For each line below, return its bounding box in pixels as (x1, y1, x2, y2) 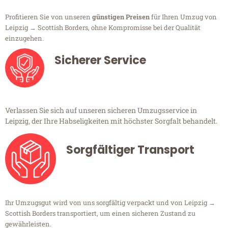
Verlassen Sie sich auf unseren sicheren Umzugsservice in (5, 105, 197, 116)
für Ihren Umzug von (150, 12, 217, 22)
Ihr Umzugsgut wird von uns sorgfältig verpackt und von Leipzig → (5, 198, 215, 208)
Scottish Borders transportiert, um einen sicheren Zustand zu (5, 209, 195, 218)
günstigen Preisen (92, 12, 150, 22)
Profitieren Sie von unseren (5, 12, 92, 22)
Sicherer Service (54, 52, 146, 69)
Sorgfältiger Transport (66, 142, 194, 158)
